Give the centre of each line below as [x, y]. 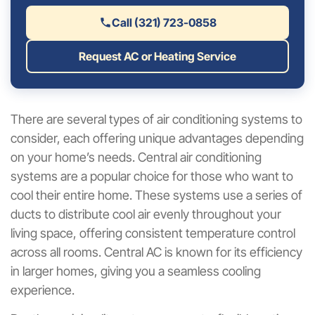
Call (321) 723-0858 [164, 22]
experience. [43, 290]
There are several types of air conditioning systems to [156, 119]
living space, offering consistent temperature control [153, 233]
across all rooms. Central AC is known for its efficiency [156, 252]
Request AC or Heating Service [157, 56]
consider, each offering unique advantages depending [157, 138]
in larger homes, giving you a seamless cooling [136, 271]
